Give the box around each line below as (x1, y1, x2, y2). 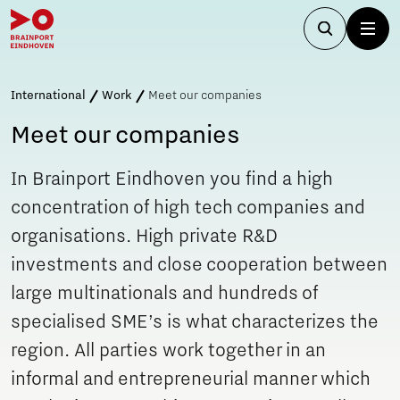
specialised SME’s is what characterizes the (11, 312, 379, 333)
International (11, 88, 86, 103)
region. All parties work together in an (11, 340, 326, 362)
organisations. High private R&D (11, 226, 278, 247)
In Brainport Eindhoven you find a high (11, 169, 333, 190)
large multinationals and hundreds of (11, 283, 318, 304)
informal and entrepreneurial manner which (11, 369, 371, 390)
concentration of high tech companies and (11, 197, 365, 219)
